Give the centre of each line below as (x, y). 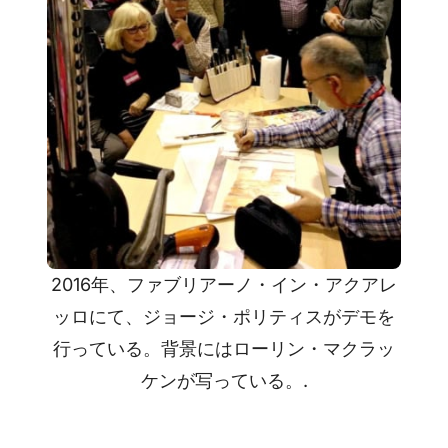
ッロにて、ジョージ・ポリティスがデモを (224, 317)
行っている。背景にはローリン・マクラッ (224, 349)
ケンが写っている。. (224, 381)
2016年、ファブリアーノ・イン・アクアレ (224, 285)
